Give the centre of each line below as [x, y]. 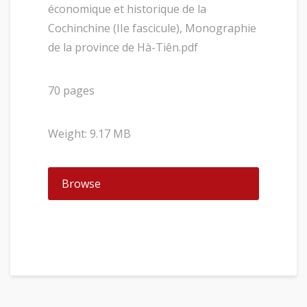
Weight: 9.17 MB [89, 134]
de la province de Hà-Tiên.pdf [123, 47]
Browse [81, 184]
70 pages [71, 90]
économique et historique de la [127, 9]
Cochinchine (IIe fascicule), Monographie [152, 28]
